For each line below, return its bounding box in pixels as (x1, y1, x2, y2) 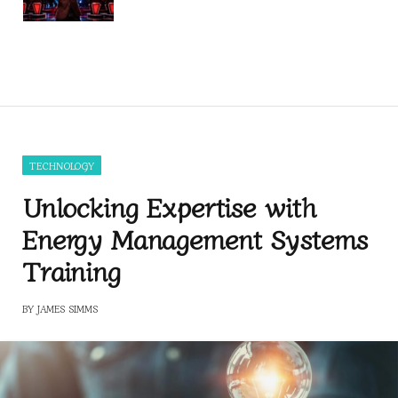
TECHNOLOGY (29, 158, 95, 173)
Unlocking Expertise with (22, 187, 316, 227)
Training (22, 251, 121, 291)
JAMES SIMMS (37, 301, 98, 316)
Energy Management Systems (22, 219, 369, 259)
